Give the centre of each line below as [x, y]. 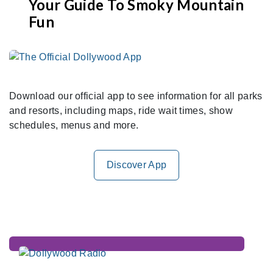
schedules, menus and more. [74, 126]
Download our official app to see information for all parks [136, 96]
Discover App [136, 165]
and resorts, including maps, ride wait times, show [121, 111]
